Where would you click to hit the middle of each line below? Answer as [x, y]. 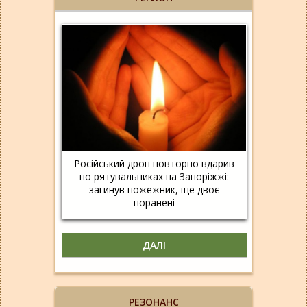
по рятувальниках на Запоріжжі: [154, 176]
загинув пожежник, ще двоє [154, 189]
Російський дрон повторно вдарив [154, 163]
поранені [154, 202]
